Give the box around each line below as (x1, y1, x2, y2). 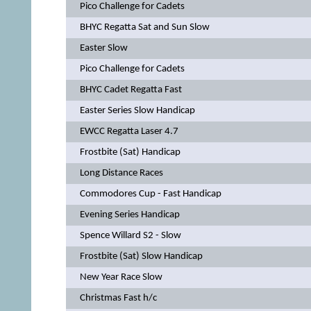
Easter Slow (79, 43, 128, 54)
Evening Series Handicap (79, 210, 180, 221)
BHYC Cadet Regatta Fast (79, 85, 182, 96)
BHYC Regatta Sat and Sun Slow (79, 22, 210, 33)
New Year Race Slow (79, 272, 162, 283)
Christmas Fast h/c (79, 293, 157, 304)
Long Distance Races (79, 168, 163, 179)
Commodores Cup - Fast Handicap (79, 189, 221, 200)
